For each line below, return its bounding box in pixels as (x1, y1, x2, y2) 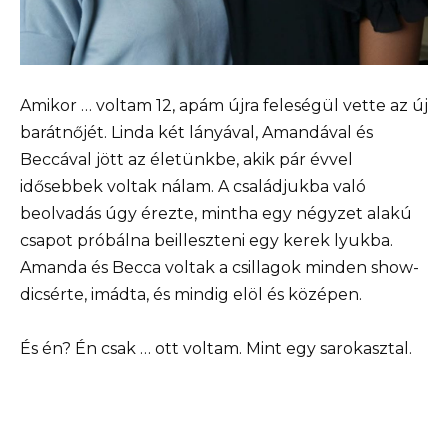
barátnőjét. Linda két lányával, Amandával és (20, 122, 373, 142)
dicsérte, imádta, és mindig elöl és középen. (20, 284, 362, 304)
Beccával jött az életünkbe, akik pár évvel (20, 149, 353, 169)
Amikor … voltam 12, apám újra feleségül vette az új (20, 95, 428, 115)
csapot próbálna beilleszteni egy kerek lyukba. (20, 230, 393, 250)
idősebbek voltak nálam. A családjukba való (20, 176, 366, 196)
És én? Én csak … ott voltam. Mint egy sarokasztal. (20, 339, 412, 359)
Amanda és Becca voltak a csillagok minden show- (20, 257, 419, 277)
